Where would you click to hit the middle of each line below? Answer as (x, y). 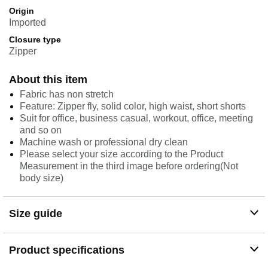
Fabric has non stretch (67, 95)
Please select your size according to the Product (121, 154)
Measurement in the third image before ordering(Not (129, 166)
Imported (28, 23)
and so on (41, 130)
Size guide (36, 214)
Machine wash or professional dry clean (104, 142)
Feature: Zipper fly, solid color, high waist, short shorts (133, 106)
